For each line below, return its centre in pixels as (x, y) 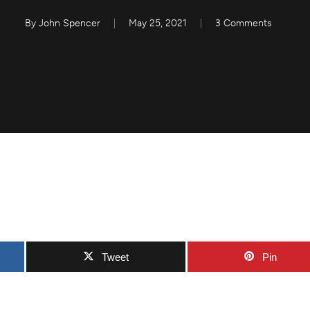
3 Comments (243, 24)
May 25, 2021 (157, 24)
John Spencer (69, 24)
